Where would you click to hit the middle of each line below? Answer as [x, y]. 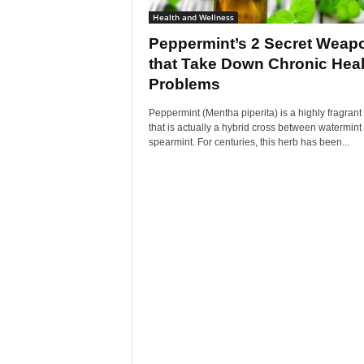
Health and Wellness [193, 17]
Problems [184, 84]
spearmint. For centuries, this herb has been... [249, 142]
